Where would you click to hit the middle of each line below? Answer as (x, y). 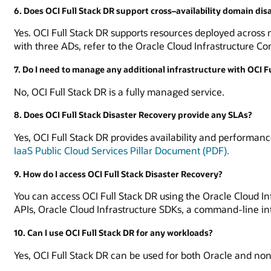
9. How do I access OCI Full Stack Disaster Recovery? (118, 174)
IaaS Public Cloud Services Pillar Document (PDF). (122, 151)
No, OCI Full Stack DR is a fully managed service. (119, 91)
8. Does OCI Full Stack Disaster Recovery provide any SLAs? (133, 115)
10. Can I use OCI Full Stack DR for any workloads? (113, 232)
